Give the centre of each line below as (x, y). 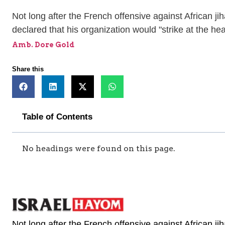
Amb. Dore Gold (43, 45)
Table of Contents (57, 117)
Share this (28, 69)
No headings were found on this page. (99, 149)
